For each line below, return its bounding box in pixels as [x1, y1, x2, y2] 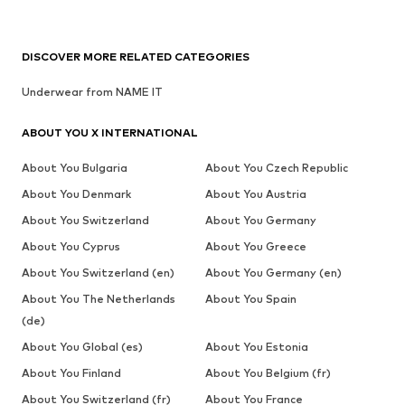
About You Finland [22, 366, 121, 381]
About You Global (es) [22, 340, 143, 354]
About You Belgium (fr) [204, 366, 331, 381]
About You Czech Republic [204, 161, 348, 175]
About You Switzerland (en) [22, 266, 174, 280]
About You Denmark [22, 187, 131, 202]
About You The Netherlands [22, 292, 175, 306]
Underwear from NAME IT [22, 85, 163, 99]
